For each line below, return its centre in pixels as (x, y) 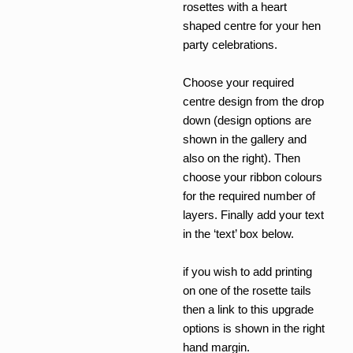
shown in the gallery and (244, 139)
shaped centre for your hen (251, 26)
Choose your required (238, 82)
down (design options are (247, 120)
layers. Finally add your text (253, 215)
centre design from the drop (253, 101)
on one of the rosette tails (247, 290)
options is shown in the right (253, 328)
